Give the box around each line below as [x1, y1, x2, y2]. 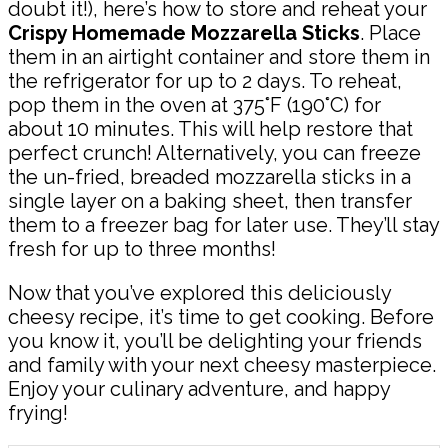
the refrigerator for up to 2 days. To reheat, [8, 69, 402, 94]
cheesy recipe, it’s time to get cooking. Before [8, 305, 434, 330]
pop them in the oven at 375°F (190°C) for [8, 93, 381, 118]
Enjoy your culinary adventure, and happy [8, 377, 390, 402]
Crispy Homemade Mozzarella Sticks [8, 21, 360, 46]
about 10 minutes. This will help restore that [8, 117, 413, 142]
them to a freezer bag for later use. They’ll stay [8, 213, 439, 238]
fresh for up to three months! [8, 237, 276, 262]
